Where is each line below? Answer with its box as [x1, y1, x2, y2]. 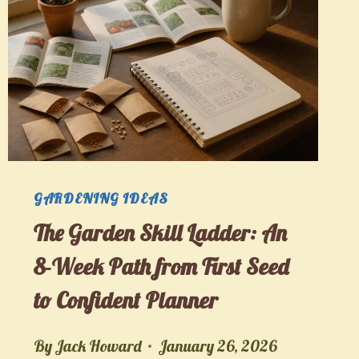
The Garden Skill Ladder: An [33, 218, 287, 247]
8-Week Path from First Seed [33, 252, 288, 280]
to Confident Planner [33, 285, 218, 314]
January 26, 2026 [157, 335, 276, 356]
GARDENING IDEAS [33, 189, 168, 208]
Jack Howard [54, 335, 142, 356]
